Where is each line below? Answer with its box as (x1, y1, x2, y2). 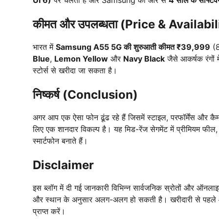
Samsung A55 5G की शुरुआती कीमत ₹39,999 (56, 42, 210, 52)
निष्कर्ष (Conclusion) (33, 88, 138, 102)
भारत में (33, 42, 56, 52)
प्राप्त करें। (33, 206, 66, 217)
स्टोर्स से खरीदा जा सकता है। (33, 66, 117, 76)
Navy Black (123, 54, 165, 64)
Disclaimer (33, 158, 94, 173)
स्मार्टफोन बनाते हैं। (33, 136, 88, 146)
